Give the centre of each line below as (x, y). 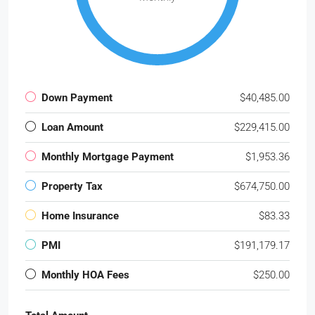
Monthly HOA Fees (85, 275)
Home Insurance (80, 216)
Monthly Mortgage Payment (108, 157)
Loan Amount (72, 128)
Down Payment (77, 98)
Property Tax (72, 187)
